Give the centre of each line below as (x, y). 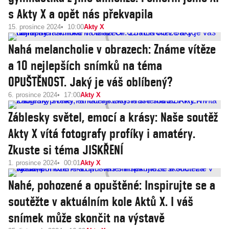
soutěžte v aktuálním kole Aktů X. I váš (101, 201)
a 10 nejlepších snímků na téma (85, 65)
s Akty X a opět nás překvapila (81, 14)
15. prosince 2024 (35, 27)
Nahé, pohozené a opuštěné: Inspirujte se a (112, 185)
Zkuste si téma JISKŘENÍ (66, 150)
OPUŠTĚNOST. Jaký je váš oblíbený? (90, 82)
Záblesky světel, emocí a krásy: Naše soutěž (113, 117)
